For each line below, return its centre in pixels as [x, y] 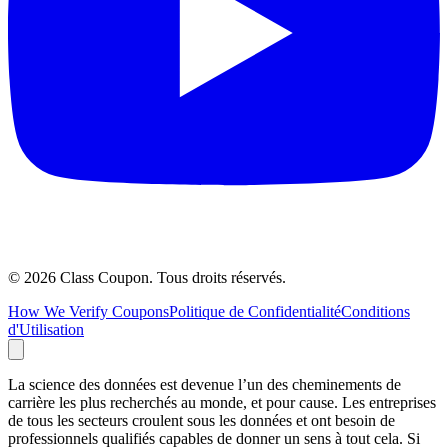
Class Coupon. [106, 277]
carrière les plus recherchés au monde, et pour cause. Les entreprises [222, 402]
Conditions [375, 311]
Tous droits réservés [219, 277]
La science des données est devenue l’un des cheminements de [204, 384]
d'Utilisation [46, 329]
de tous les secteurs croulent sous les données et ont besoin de [201, 420]
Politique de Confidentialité [255, 311]
